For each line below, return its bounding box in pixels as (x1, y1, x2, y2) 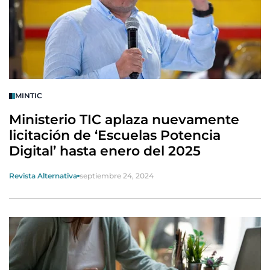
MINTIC (15, 91, 42, 100)
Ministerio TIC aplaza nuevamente (9, 111, 239, 128)
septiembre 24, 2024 (80, 171, 154, 180)
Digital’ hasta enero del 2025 (9, 143, 201, 159)
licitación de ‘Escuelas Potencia (9, 127, 221, 143)
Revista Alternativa (9, 171, 77, 180)
